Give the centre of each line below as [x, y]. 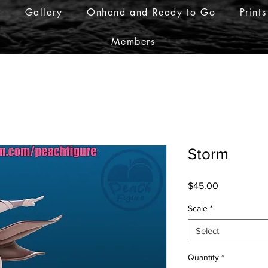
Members [133, 42]
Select [207, 230]
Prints [253, 12]
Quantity [203, 257]
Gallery [44, 12]
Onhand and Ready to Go [151, 12]
